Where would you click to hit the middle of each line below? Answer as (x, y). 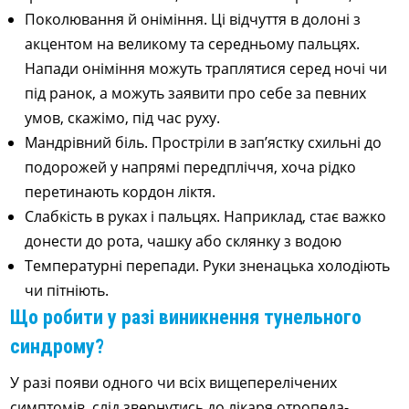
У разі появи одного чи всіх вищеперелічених (174, 383)
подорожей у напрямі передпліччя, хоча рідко (191, 167)
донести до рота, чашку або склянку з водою (184, 241)
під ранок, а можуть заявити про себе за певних (196, 93)
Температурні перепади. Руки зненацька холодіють (208, 266)
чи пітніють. (67, 290)
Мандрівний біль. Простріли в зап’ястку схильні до (204, 142)
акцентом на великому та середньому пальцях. (193, 44)
